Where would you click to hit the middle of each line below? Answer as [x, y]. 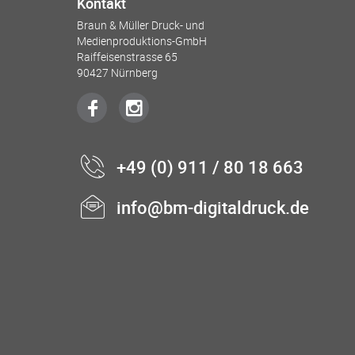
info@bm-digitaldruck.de [213, 207]
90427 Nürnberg [117, 73]
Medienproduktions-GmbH [142, 41]
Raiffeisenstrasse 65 [127, 57]
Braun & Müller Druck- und [141, 25]
